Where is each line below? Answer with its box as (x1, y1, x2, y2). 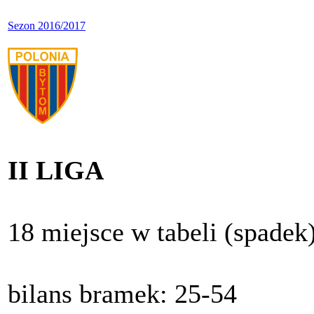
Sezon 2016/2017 (8, 20, 86, 32)
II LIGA (8, 156, 104, 186)
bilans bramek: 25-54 (8, 279, 237, 309)
